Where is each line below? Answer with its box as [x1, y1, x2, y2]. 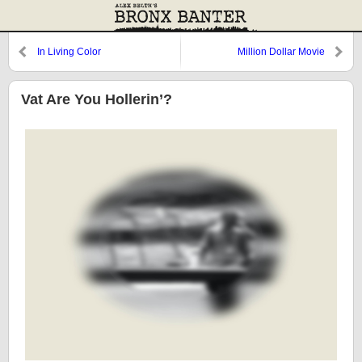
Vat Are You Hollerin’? [21, 91, 172, 107]
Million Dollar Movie [238, 46, 325, 57]
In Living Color [37, 46, 101, 57]
